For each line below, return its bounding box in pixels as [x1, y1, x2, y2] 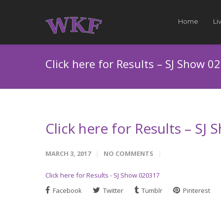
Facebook [51, 186, 82, 195]
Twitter [102, 186, 123, 195]
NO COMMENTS [104, 149, 153, 158]
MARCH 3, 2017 [45, 149, 91, 158]
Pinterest [182, 186, 210, 195]
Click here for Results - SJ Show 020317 [45, 171, 159, 180]
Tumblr [140, 186, 162, 195]
